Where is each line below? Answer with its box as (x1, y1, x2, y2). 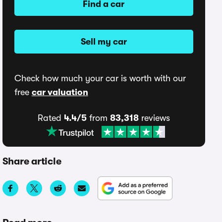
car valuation (31, 87, 88, 97)
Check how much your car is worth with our (14, 73, 186, 83)
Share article (2, 156, 61, 167)
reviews (138, 113, 170, 123)
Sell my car (80, 37, 127, 47)
